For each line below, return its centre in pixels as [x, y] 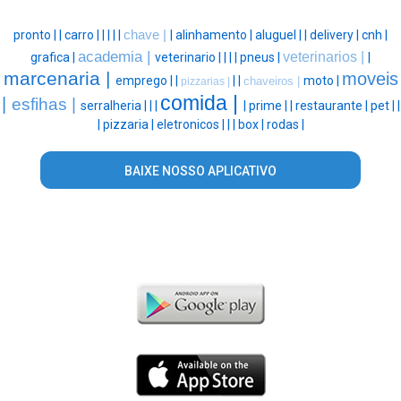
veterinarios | [325, 56]
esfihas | [46, 104]
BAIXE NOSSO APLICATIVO [200, 171]
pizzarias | [206, 81]
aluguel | [280, 34]
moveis [370, 78]
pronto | [36, 34]
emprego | [145, 80]
